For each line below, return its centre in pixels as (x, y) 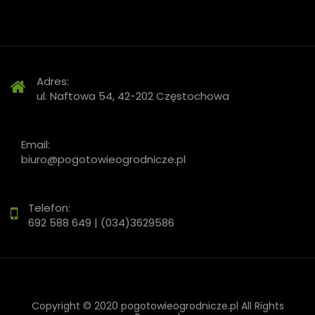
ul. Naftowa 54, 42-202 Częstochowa (133, 96)
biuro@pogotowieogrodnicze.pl (103, 160)
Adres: (53, 82)
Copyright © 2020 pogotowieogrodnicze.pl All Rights (157, 306)
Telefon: (49, 208)
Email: (36, 145)
